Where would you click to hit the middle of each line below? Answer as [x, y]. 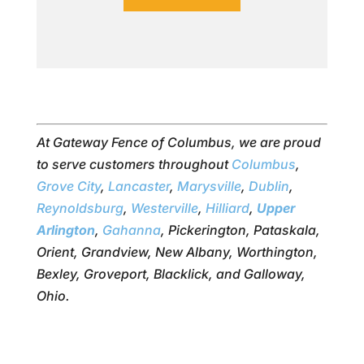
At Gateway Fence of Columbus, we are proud [178, 143]
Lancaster [139, 186]
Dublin [269, 186]
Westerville [164, 208]
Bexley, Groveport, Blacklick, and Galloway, [171, 274]
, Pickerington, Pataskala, [240, 230]
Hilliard [227, 208]
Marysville [209, 186]
